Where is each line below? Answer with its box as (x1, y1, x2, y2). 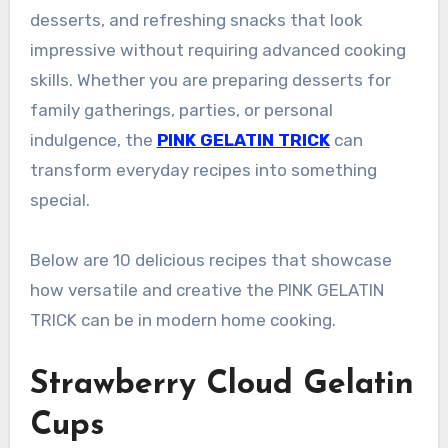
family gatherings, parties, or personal (29, 99, 333, 120)
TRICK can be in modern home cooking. (29, 309, 336, 330)
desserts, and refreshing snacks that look (29, 9, 363, 30)
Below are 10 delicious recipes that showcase (29, 249, 392, 270)
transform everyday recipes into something (29, 159, 377, 180)
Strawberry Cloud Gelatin (29, 368, 414, 401)
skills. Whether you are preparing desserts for (29, 69, 391, 90)
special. (29, 189, 90, 210)
